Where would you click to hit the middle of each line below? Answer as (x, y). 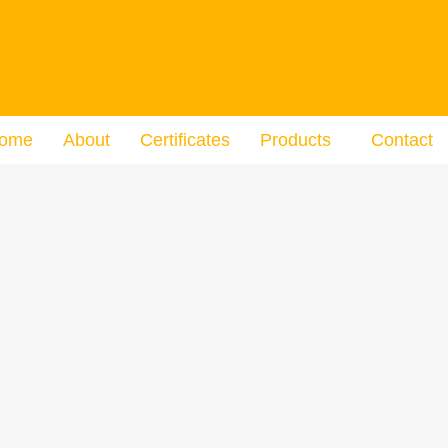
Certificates (184, 140)
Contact (401, 140)
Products (295, 140)
